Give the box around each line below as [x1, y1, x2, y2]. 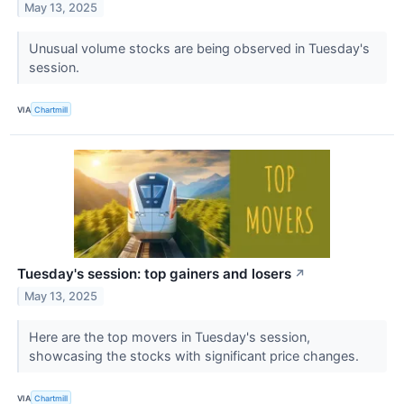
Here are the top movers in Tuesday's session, [28, 329, 310, 345]
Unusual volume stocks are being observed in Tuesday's [28, 40, 370, 56]
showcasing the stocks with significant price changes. [28, 348, 363, 364]
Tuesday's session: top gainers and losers [17, 265, 291, 283]
